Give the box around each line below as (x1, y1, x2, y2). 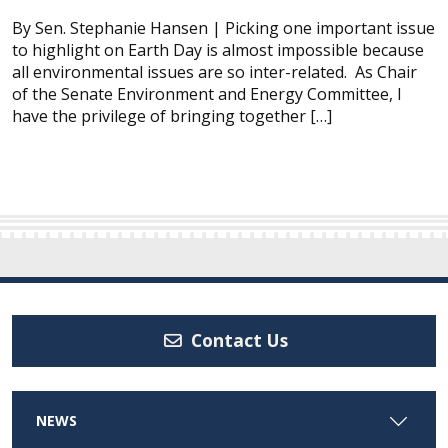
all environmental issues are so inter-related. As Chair (12, 61, 417, 83)
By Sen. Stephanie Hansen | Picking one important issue (12, 17, 435, 39)
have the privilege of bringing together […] (12, 105, 332, 127)
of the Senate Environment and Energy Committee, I (12, 83, 402, 105)
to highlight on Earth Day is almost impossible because (12, 39, 424, 61)
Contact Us (186, 328, 288, 353)
